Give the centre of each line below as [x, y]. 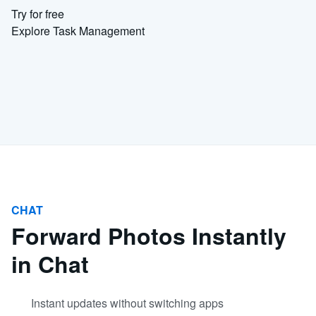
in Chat [50, 264]
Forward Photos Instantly [149, 236]
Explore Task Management [78, 31]
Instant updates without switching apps [127, 303]
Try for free [38, 14]
